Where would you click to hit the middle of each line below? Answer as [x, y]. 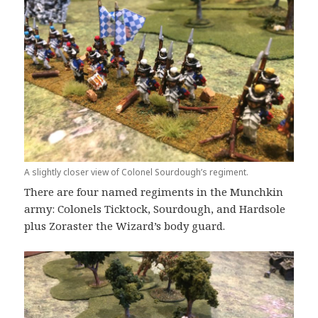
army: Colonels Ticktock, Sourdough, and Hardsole [155, 208]
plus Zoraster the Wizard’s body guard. [125, 225]
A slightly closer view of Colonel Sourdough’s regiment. [137, 172]
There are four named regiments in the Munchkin [154, 191]
